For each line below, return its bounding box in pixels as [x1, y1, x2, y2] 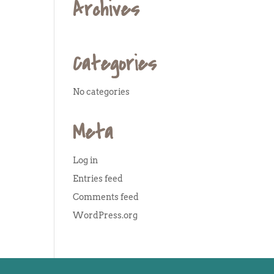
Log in [73, 155, 98, 165]
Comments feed [73, 192, 139, 202]
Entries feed [73, 174, 124, 183]
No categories [73, 87, 130, 97]
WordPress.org [73, 210, 138, 220]
